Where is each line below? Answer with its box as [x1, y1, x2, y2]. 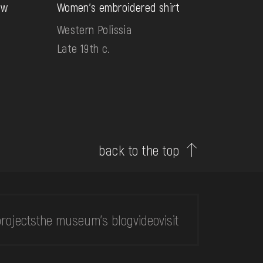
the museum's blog [36, 211, 133, 228]
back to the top [99, 141, 180, 159]
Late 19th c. [56, 41, 110, 56]
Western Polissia [56, 22, 132, 37]
